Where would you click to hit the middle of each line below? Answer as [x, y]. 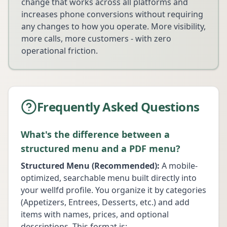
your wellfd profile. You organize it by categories [113, 190]
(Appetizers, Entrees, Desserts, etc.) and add [105, 202]
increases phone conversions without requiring [112, 14]
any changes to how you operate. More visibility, [113, 26]
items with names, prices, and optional [95, 214]
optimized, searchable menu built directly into [109, 178]
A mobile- [179, 166]
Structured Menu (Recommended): [90, 166]
